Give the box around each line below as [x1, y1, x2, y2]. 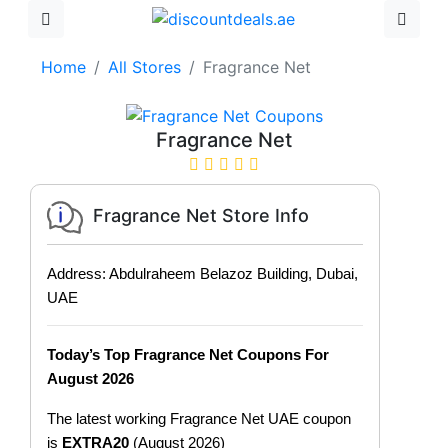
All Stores [108, 57, 181, 77]
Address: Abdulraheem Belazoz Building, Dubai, [47, 265, 358, 282]
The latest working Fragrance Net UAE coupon [47, 410, 351, 427]
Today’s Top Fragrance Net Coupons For [47, 346, 329, 363]
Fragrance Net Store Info [93, 205, 309, 227]
